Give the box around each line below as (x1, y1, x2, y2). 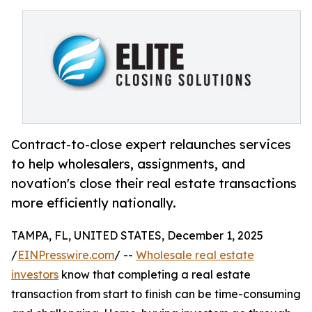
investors (11, 267, 58, 282)
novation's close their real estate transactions (11, 175, 297, 192)
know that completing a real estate (58, 267, 251, 282)
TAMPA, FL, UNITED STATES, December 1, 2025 (11, 228, 263, 243)
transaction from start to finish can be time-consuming (11, 287, 301, 302)
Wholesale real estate (136, 248, 254, 263)
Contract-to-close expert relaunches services (11, 136, 291, 153)
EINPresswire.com (17, 248, 114, 263)
